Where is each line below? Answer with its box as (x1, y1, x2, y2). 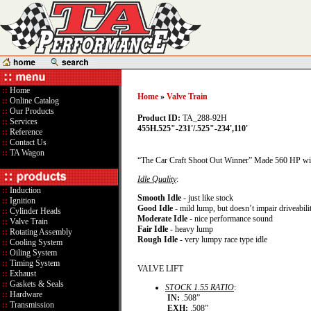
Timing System (8, 258, 60, 268)
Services (8, 117, 37, 126)
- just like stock (181, 193, 233, 203)
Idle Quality (137, 174, 176, 184)
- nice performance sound (187, 214, 273, 224)
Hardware (8, 289, 42, 299)
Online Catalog (8, 96, 59, 106)
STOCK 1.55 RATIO (165, 283, 234, 292)
